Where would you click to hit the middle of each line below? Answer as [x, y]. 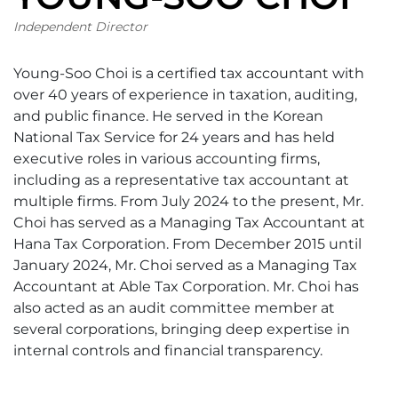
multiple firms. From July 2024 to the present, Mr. [188, 201]
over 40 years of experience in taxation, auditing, [185, 94]
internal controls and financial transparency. [168, 350]
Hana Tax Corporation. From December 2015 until [187, 243]
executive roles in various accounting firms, [167, 158]
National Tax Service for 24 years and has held [174, 137]
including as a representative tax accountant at [181, 179]
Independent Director [80, 26]
